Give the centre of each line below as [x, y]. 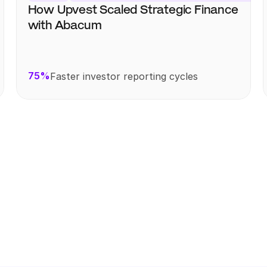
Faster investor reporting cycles [124, 76]
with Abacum [65, 25]
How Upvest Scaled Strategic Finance [133, 10]
